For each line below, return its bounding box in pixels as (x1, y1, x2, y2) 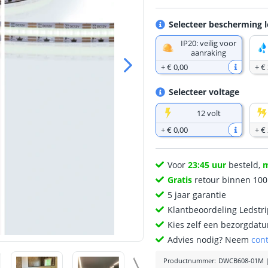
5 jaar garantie (167, 189, 227, 200)
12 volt (196, 108, 221, 118)
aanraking (191, 47, 227, 58)
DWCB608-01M (218, 257, 264, 265)
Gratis (167, 174, 193, 185)
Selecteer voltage (168, 86, 239, 98)
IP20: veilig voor (181, 38, 237, 48)
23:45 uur (188, 159, 227, 170)
